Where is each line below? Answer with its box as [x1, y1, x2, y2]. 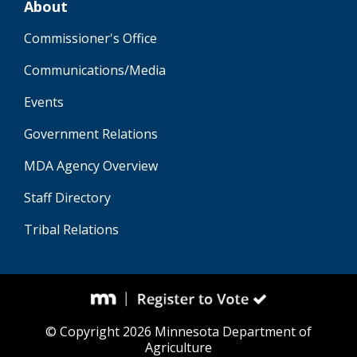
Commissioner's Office [24, 29, 157, 47]
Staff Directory [24, 189, 111, 206]
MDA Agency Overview [24, 157, 158, 175]
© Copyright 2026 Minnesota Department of [45, 322, 312, 340]
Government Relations [24, 125, 158, 143]
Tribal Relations [24, 221, 119, 238]
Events [24, 93, 64, 111]
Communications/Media [24, 61, 166, 79]
